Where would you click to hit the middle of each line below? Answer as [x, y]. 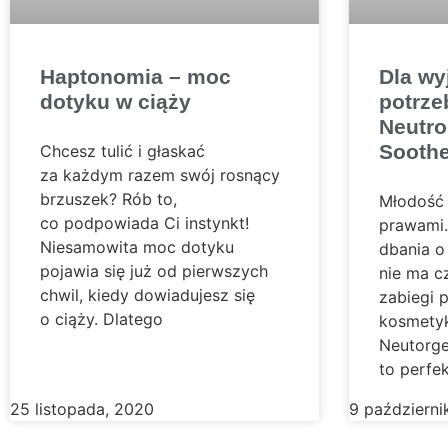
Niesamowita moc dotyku [137, 246]
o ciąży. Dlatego [101, 318]
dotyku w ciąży [115, 101]
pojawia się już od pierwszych [154, 270]
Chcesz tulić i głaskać [122, 150]
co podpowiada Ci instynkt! [144, 222]
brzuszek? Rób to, [108, 198]
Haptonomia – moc [135, 76]
